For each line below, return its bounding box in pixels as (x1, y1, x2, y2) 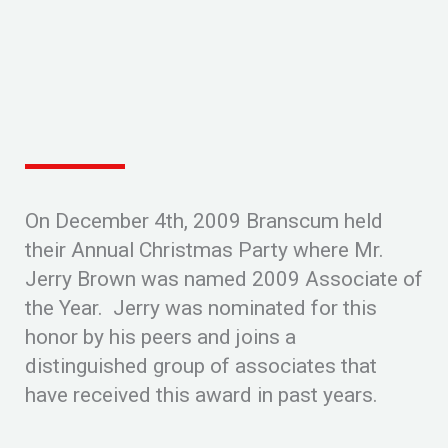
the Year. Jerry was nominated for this (25, 295, 377, 320)
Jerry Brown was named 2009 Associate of (25, 266, 423, 291)
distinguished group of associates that (25, 353, 377, 378)
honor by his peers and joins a (25, 324, 296, 349)
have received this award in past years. (25, 382, 378, 407)
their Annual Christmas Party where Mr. (25, 237, 384, 262)
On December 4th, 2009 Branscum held (25, 208, 383, 233)
